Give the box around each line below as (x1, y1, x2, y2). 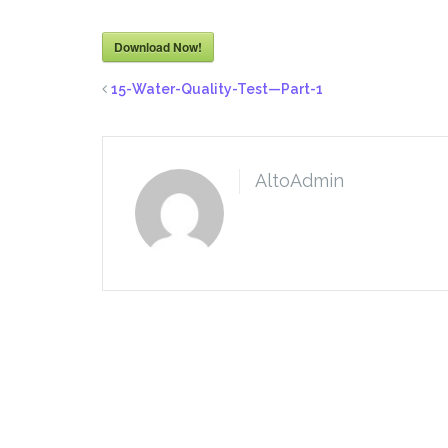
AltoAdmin (255, 170, 344, 191)
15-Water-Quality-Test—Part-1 (111, 81, 323, 97)
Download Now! (114, 38, 202, 56)
